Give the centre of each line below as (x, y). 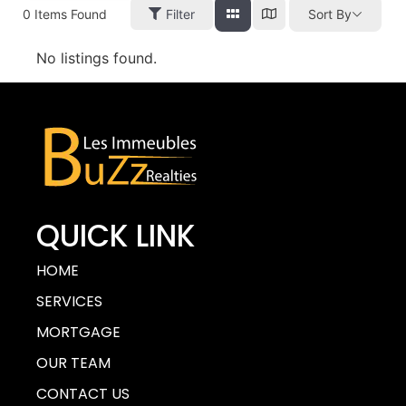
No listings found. (97, 58)
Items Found (69, 14)
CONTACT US (83, 394)
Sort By (330, 14)
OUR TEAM (73, 363)
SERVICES (69, 301)
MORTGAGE (78, 332)
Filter (180, 14)
